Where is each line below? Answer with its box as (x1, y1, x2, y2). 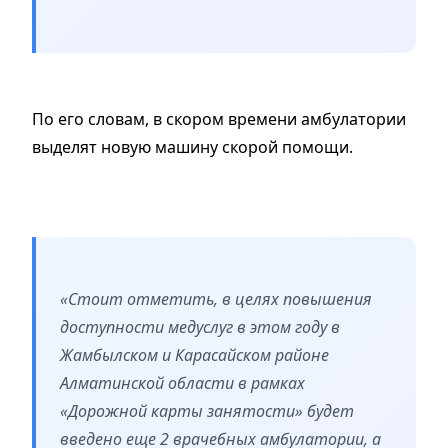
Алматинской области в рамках (60, 372, 305, 395)
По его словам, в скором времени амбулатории (32, 108, 406, 131)
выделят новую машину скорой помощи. (32, 136, 353, 159)
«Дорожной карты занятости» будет (60, 400, 354, 423)
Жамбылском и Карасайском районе (60, 344, 329, 367)
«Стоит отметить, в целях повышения (60, 288, 372, 311)
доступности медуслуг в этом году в (60, 316, 340, 339)
